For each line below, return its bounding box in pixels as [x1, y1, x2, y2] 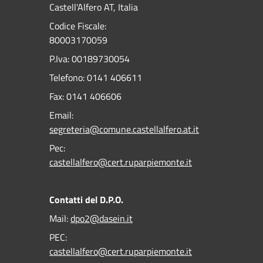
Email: [49, 108, 73, 123]
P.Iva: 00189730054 [49, 52, 130, 66]
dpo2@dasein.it [70, 211, 133, 226]
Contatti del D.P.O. [49, 193, 123, 207]
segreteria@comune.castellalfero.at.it [49, 122, 199, 137]
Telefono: [49, 70, 85, 85]
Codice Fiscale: [49, 19, 106, 33]
